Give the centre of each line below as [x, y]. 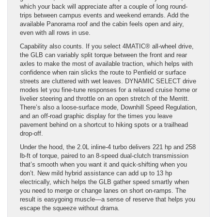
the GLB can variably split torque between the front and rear [103, 55]
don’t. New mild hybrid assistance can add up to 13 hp [96, 173]
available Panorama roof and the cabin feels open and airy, [102, 24]
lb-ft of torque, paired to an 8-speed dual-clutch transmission [104, 155]
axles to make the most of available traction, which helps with [106, 63]
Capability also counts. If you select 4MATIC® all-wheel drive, [107, 46]
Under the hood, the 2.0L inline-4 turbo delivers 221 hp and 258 [108, 147]
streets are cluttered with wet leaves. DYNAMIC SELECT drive [108, 81]
